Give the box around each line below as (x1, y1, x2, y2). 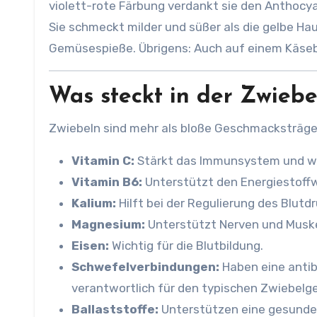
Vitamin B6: (71, 175, 142, 189)
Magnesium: (71, 217, 145, 231)
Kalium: (71, 196, 116, 210)
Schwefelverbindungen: (71, 260, 219, 274)
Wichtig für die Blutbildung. (109, 238, 263, 253)
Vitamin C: (71, 154, 134, 168)
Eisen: (71, 238, 109, 253)
